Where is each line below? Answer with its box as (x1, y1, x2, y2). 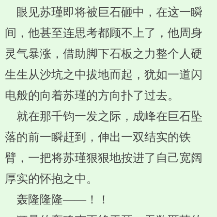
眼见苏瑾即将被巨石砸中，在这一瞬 (5, 6, 202, 18)
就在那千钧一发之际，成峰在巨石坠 (5, 110, 202, 123)
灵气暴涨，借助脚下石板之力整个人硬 (5, 47, 202, 60)
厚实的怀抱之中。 (5, 172, 98, 185)
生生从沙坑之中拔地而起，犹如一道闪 (5, 68, 202, 81)
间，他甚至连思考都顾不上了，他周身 (5, 27, 202, 39)
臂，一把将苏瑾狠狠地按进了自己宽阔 (5, 152, 202, 164)
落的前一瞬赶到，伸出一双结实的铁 (5, 131, 191, 143)
